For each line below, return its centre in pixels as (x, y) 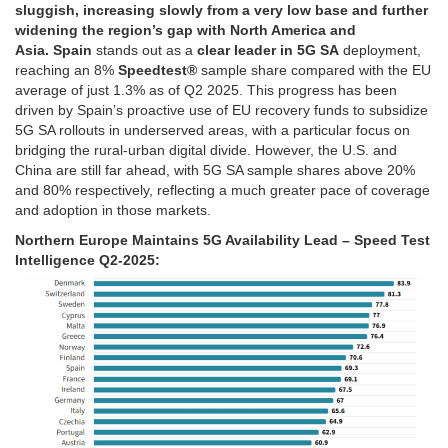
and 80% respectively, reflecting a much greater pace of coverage (222, 190)
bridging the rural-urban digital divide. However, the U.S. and (206, 150)
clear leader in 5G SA (268, 50)
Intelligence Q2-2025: (87, 260)
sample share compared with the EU (314, 70)
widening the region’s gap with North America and (185, 30)
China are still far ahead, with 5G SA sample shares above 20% (215, 170)
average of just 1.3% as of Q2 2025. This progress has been (206, 90)
